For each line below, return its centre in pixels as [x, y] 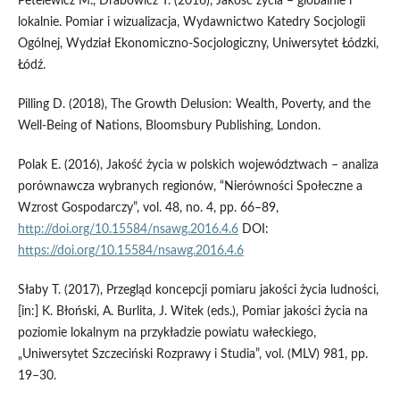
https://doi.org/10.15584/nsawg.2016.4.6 [130, 251]
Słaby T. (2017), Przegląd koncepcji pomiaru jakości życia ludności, [198, 291]
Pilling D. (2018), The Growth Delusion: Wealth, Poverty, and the [194, 105]
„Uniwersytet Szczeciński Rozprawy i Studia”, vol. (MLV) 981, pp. [192, 355]
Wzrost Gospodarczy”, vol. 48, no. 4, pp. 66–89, [148, 208]
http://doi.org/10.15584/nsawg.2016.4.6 [128, 230]
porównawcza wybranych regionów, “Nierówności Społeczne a [190, 187]
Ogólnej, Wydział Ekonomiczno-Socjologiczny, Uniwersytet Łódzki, [198, 44]
